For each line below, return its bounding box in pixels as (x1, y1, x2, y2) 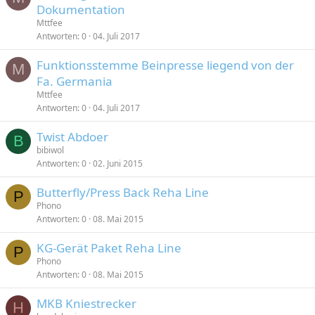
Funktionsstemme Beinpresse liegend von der (37, 57, 294, 73)
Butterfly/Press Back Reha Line (37, 184, 209, 200)
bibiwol (37, 144, 64, 156)
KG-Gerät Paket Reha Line (37, 240, 181, 256)
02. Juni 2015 (93, 157, 143, 169)
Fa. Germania (37, 73, 112, 89)
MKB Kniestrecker (37, 295, 136, 311)
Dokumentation (37, 1, 125, 18)
